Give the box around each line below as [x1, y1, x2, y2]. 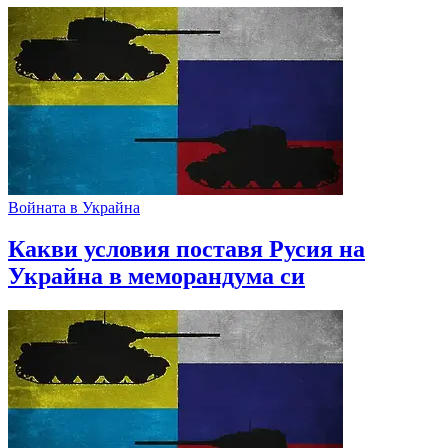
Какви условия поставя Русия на [8, 236, 365, 263]
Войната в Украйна [8, 198, 140, 216]
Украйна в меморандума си [8, 263, 305, 290]
